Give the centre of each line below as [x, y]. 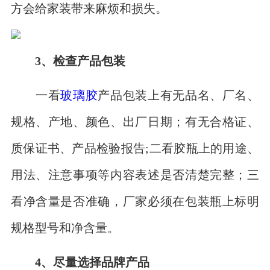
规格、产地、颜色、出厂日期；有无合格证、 [135, 121]
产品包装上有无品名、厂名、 [179, 95]
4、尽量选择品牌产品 [92, 262]
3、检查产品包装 [80, 60]
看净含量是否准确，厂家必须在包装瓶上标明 [135, 201]
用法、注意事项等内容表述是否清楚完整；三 [135, 174]
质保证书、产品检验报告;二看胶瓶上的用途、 [135, 148]
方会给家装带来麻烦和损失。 [89, 8]
